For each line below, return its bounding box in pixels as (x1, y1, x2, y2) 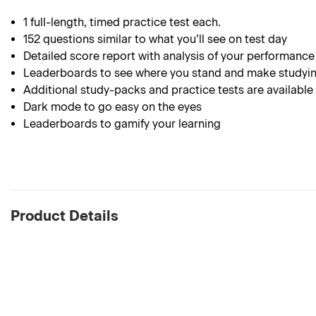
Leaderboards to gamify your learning (23, 117, 221, 130)
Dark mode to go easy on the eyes (23, 100, 202, 114)
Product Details (11, 207, 119, 224)
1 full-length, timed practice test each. (23, 16, 221, 29)
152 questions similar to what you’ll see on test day (23, 32, 288, 46)
